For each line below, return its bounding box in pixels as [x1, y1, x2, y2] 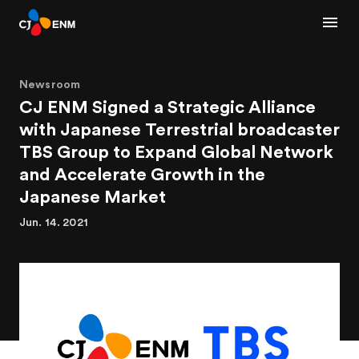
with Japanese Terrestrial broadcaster [19, 121, 340, 139]
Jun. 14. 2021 [19, 217, 88, 228]
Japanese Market [19, 188, 166, 206]
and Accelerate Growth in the [19, 166, 265, 184]
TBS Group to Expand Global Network [19, 143, 333, 161]
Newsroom [19, 79, 81, 91]
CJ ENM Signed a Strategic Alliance [19, 99, 316, 116]
